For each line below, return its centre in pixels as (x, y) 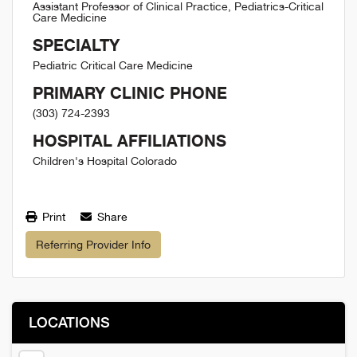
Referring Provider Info (93, 244)
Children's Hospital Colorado (105, 161)
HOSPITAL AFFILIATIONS (129, 141)
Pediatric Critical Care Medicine (113, 65)
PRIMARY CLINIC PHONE (130, 93)
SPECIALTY (76, 45)
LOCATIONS (69, 322)
